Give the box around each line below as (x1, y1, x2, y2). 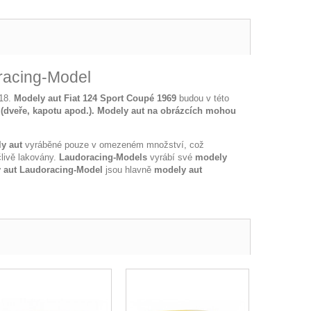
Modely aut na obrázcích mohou (94, 106, 236, 116)
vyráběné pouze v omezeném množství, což (22, 140, 204, 150)
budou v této (176, 93, 229, 103)
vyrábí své (147, 152, 195, 162)
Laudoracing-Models (59, 152, 147, 162)
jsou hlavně (103, 165, 154, 175)
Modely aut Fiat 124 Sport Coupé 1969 (14, 93, 176, 103)
